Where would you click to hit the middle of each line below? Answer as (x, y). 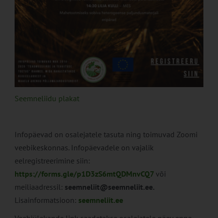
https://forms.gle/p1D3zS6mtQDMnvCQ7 (84, 174)
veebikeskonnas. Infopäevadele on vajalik (84, 148)
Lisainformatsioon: (45, 200)
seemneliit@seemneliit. (105, 187)
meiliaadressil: (40, 187)
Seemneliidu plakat (47, 99)
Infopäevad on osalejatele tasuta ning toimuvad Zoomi (106, 135)
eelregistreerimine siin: (52, 161)
